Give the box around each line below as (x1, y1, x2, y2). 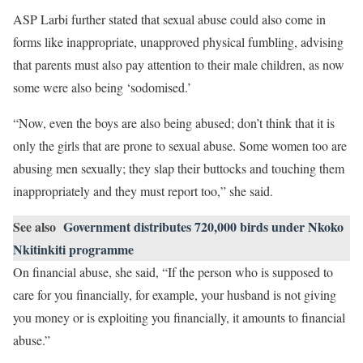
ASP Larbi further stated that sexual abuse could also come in (13, 11, 326, 28)
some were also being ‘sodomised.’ (13, 79, 195, 96)
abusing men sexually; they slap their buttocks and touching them (13, 160, 344, 177)
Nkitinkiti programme (13, 240, 134, 258)
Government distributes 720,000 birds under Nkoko (63, 217, 344, 236)
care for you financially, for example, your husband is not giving (13, 286, 336, 303)
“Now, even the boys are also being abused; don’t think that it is (13, 114, 335, 131)
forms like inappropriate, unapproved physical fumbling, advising (13, 33, 344, 50)
